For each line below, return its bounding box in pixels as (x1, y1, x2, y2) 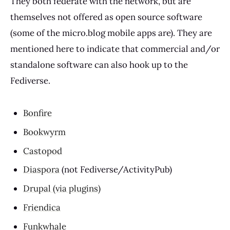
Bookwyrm (23, 126, 66, 138)
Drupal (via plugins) (23, 183, 101, 195)
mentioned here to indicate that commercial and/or (10, 43, 220, 54)
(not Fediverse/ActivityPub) (60, 164, 172, 176)
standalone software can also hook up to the (10, 59, 188, 70)
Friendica (23, 202, 61, 214)
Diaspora (23, 164, 60, 176)
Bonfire (23, 107, 52, 119)
